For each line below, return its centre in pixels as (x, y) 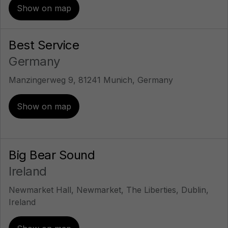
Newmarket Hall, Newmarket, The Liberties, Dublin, (109, 190)
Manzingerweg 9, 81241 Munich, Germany (91, 80)
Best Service (44, 45)
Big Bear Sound (52, 155)
